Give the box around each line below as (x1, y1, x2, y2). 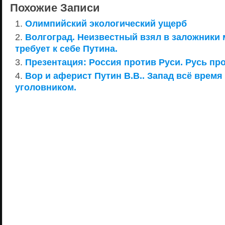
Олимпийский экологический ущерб (25, 18, 187, 29)
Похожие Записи (10, 2, 100, 14)
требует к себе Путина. (15, 43, 118, 54)
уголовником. (15, 82, 76, 92)
